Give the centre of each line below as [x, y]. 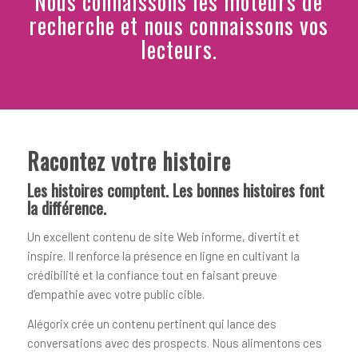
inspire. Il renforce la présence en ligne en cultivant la [163, 255]
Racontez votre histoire [129, 161]
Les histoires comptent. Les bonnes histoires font [175, 191]
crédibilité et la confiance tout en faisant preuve [152, 274]
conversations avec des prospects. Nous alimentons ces [174, 342]
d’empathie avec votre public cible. [115, 294]
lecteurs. [179, 50]
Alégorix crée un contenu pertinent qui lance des [151, 323]
